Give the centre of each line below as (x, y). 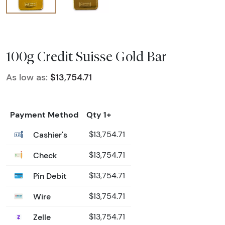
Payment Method (44, 114)
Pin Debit (49, 176)
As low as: (27, 77)
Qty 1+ (99, 114)
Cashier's (49, 134)
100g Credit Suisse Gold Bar (86, 56)
